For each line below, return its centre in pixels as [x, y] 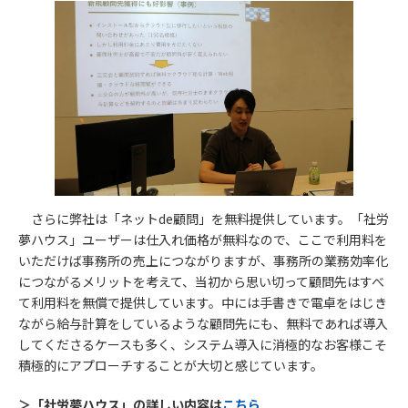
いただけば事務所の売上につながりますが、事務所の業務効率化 [203, 260]
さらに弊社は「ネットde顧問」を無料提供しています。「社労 [204, 218]
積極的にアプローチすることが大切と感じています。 [171, 365]
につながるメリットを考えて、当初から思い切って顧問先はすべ [201, 281]
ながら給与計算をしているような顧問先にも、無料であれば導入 [203, 323]
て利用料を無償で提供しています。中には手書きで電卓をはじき [203, 302]
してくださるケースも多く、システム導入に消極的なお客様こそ [203, 344]
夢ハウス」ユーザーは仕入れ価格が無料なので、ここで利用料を [203, 239]
